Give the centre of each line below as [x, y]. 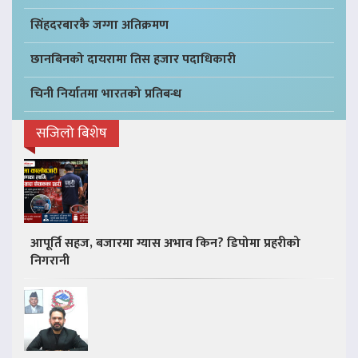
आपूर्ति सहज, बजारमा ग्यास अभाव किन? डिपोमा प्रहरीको [165, 244]
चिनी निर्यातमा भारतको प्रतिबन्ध [106, 94]
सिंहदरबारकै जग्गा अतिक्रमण [99, 26]
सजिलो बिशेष [72, 134]
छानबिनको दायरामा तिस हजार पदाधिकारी [133, 60]
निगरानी [50, 261]
